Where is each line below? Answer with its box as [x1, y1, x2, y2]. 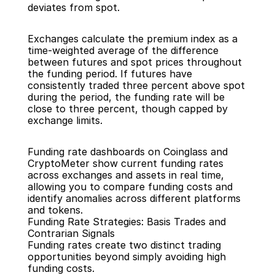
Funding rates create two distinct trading [27, 239, 221, 251]
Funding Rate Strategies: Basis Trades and [27, 215, 226, 228]
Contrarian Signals [27, 227, 115, 239]
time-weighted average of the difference [27, 44, 219, 56]
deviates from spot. [27, 1, 120, 14]
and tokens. [27, 204, 83, 216]
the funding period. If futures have [27, 68, 192, 80]
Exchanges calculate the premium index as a [27, 33, 238, 45]
